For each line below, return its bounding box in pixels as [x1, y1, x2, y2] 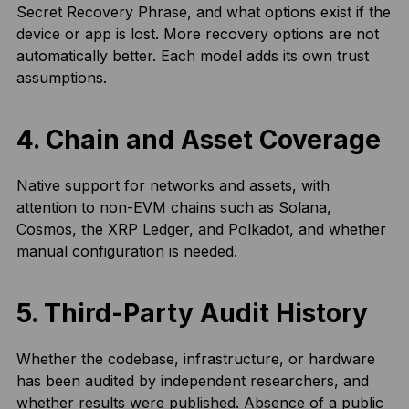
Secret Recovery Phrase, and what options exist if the [16, 3, 391, 21]
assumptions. [16, 68, 107, 87]
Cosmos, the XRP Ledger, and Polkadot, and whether [16, 220, 386, 238]
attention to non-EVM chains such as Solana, [16, 198, 331, 216]
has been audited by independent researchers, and [16, 372, 369, 390]
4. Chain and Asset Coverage [16, 124, 381, 155]
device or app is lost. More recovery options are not [16, 25, 379, 43]
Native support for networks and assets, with [16, 176, 330, 194]
